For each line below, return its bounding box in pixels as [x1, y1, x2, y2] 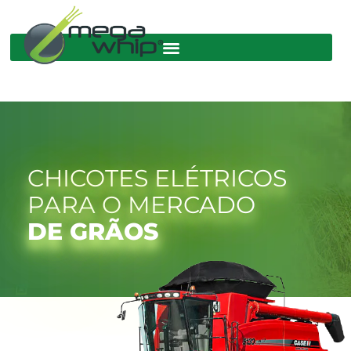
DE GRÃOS [27, 216, 158, 246]
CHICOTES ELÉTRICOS [27, 163, 287, 193]
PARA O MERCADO [27, 190, 255, 219]
